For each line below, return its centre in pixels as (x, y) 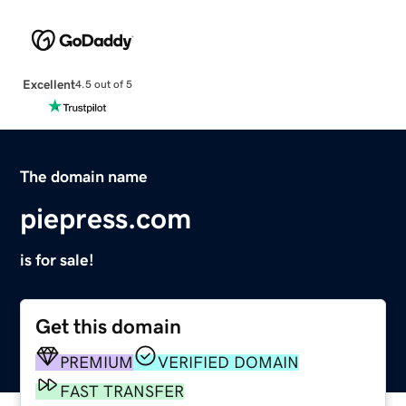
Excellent (48, 84)
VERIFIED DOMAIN (229, 362)
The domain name (84, 176)
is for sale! (58, 260)
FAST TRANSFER (122, 391)
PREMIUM (97, 362)
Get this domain (109, 326)
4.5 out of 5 (103, 85)
